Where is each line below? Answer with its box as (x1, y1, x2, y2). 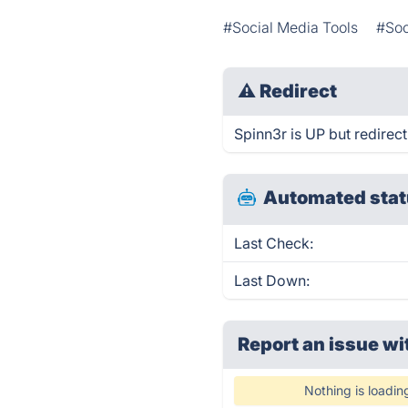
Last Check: (234, 234, 314, 252)
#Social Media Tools (223, 18, 359, 36)
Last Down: (234, 271, 311, 290)
